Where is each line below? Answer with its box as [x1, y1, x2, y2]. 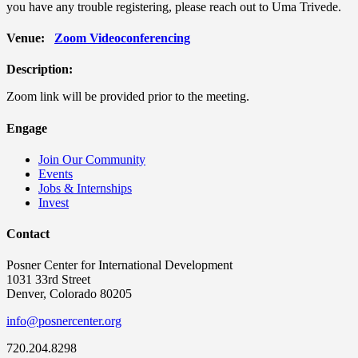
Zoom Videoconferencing [54, 31, 190, 46]
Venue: [6, 31, 45, 46]
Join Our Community [38, 152, 145, 166]
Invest [38, 195, 69, 209]
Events [38, 166, 73, 181]
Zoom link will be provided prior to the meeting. [6, 89, 249, 104]
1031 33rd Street [6, 272, 90, 287]
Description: [6, 62, 73, 77]
